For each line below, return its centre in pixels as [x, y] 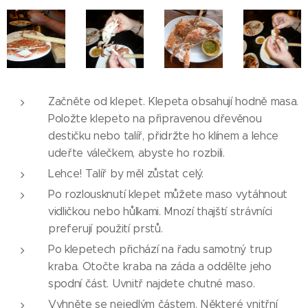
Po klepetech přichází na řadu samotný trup [160, 249]
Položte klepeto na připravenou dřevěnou [155, 118]
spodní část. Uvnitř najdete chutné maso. [152, 283]
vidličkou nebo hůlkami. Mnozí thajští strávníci [160, 211]
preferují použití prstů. [106, 228]
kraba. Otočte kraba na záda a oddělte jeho [160, 266]
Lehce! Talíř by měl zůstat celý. [126, 173]
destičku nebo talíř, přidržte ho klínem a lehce [163, 135]
